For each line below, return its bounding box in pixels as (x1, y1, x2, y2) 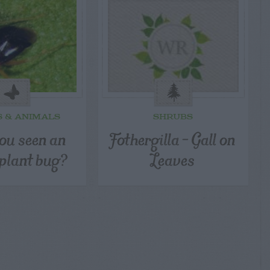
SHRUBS (153, 113, 193, 122)
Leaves (151, 145, 195, 174)
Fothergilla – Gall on (111, 124, 236, 153)
